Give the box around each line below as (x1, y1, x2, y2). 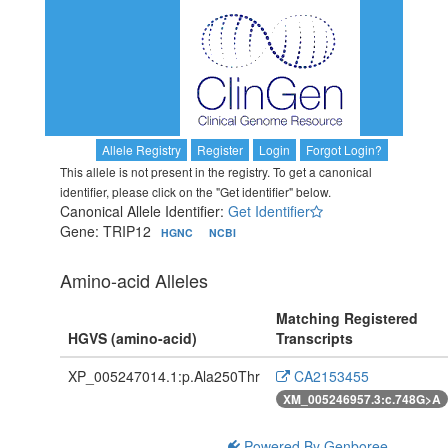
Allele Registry (102, 141, 182, 159)
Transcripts (275, 328, 353, 349)
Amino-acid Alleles (59, 267, 208, 294)
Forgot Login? (306, 141, 383, 159)
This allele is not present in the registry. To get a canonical (59, 163, 372, 181)
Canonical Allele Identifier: (59, 201, 228, 222)
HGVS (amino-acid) (67, 328, 197, 349)
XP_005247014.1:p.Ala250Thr (67, 366, 260, 387)
